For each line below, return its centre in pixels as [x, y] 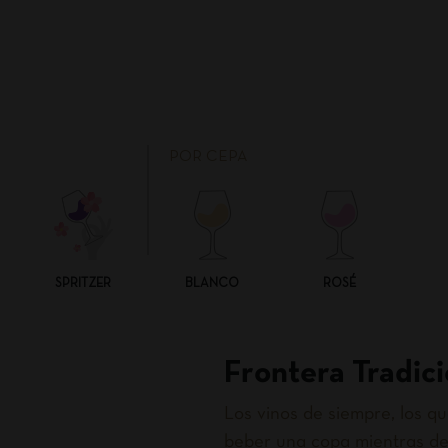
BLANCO [212, 284]
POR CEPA [208, 157]
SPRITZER [83, 284]
